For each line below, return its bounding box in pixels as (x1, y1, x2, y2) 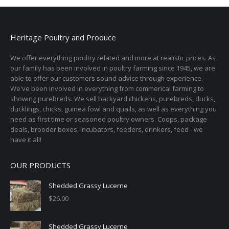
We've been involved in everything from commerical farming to (10, 84, 204, 93)
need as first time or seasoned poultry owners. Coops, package (10, 114, 207, 124)
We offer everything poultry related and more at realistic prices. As (10, 53, 216, 62)
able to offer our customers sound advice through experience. (10, 74, 203, 83)
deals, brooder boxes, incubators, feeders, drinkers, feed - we (10, 125, 203, 134)
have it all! (10, 135, 41, 144)
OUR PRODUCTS (10, 160, 71, 170)
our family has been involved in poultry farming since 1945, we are (10, 63, 215, 73)
